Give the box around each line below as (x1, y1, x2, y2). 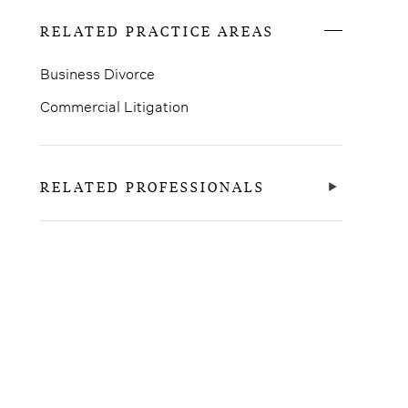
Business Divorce (40, 64, 155, 83)
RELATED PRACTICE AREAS (40, 22, 274, 40)
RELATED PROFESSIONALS (40, 178, 265, 196)
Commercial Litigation (40, 97, 189, 116)
